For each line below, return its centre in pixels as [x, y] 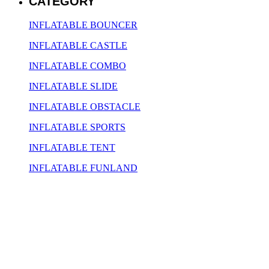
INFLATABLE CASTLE [78, 46]
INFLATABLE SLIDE [73, 86]
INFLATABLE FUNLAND [83, 168]
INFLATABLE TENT [72, 148]
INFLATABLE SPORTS [77, 127]
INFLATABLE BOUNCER [83, 25]
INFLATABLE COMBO [77, 66]
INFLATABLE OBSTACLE [85, 107]
